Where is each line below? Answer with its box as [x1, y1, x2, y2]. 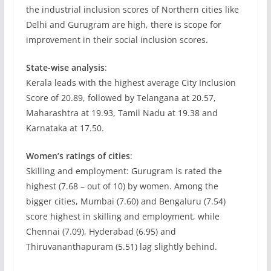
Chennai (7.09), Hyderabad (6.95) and [25, 226, 176, 237]
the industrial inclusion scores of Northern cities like [25, 4, 239, 15]
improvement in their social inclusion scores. [25, 34, 208, 45]
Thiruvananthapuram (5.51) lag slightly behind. [25, 241, 217, 252]
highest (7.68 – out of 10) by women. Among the [25, 180, 218, 192]
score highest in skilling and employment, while [25, 211, 220, 222]
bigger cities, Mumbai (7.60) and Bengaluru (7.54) [25, 195, 226, 207]
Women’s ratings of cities [25, 150, 130, 162]
